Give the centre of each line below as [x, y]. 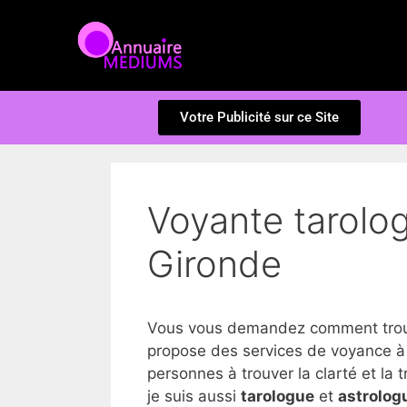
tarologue [278, 396]
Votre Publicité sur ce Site [259, 117]
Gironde [214, 264]
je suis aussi [194, 396]
